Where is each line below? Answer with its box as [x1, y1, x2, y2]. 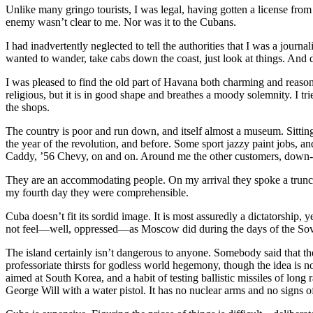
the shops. [6, 101, 50, 113]
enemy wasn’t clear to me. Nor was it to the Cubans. [6, 15, 236, 28]
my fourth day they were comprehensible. [6, 186, 189, 198]
